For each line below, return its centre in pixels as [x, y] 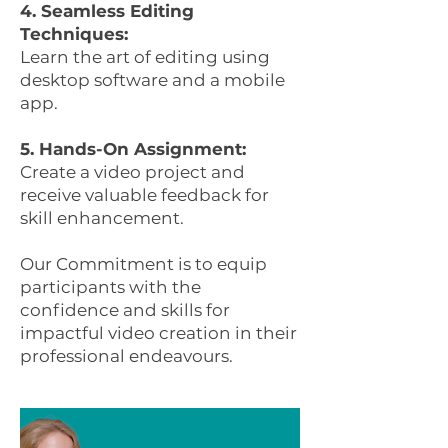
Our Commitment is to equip [143, 264]
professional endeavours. [126, 356]
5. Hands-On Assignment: [133, 149]
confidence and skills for [125, 310]
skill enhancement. [102, 218]
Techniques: [74, 34]
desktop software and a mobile [152, 80]
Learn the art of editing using [145, 57]
